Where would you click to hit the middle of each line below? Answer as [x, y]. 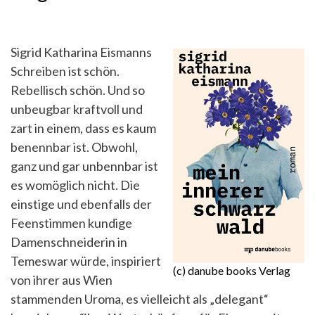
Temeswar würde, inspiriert [86, 261]
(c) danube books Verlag [232, 271]
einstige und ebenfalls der [81, 204]
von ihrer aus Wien [62, 280]
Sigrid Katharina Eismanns [81, 52]
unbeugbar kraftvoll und [77, 109]
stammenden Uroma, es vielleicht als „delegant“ [140, 299]
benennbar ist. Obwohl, [74, 147]
